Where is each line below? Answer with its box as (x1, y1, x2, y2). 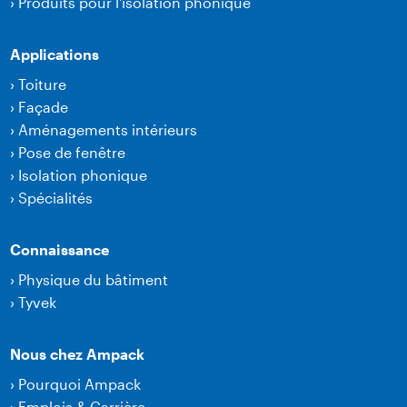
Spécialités (18, 189, 94, 207)
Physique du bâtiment (18, 271, 169, 289)
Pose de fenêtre (18, 144, 126, 162)
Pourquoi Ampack (18, 375, 142, 393)
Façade (18, 98, 69, 116)
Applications (10, 45, 100, 64)
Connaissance (10, 241, 110, 259)
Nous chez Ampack (10, 345, 145, 363)
